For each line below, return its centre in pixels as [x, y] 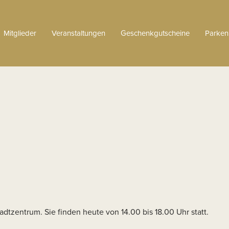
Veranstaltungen [78, 33]
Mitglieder [20, 33]
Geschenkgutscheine [155, 33]
